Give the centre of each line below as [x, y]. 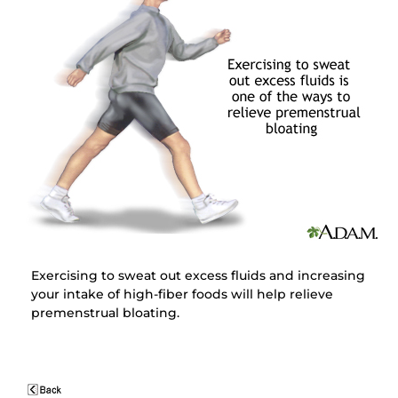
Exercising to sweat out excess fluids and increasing [198, 276]
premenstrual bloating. [105, 313]
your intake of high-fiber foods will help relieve [182, 295]
